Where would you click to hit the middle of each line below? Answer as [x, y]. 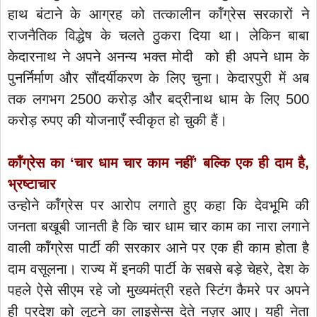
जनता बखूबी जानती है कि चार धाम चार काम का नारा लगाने [158, 226]
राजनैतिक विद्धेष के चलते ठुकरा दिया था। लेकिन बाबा [158, 35]
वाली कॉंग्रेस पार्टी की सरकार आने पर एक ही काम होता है [158, 247]
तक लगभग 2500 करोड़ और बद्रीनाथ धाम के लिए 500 [158, 99]
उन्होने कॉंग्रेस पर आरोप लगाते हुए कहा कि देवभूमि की [158, 205]
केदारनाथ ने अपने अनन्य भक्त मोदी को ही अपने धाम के [158, 56]
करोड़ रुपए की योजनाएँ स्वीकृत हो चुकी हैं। [117, 120]
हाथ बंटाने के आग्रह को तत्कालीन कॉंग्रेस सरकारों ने [158, 14]
